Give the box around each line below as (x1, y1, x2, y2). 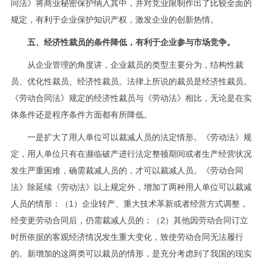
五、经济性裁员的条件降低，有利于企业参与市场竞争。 (27, 37, 235, 47)
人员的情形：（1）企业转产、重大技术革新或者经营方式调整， (10, 198, 248, 208)
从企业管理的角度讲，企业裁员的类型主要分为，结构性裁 (10, 59, 243, 69)
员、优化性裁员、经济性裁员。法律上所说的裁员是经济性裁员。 (10, 76, 252, 86)
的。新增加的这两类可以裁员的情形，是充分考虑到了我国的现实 (10, 248, 252, 258)
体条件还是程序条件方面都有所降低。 (10, 109, 152, 119)
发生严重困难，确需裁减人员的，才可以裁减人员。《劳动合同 (10, 165, 243, 175)
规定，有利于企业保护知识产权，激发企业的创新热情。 (10, 14, 218, 24)
